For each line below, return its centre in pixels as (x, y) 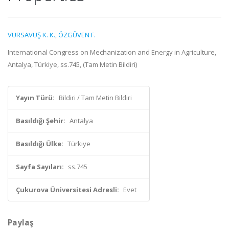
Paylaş (21, 222)
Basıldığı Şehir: (41, 121)
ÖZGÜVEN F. (77, 35)
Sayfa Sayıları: (40, 167)
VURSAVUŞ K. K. (31, 35)
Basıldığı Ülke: (40, 144)
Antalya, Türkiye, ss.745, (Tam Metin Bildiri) (72, 64)
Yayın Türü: (35, 98)
